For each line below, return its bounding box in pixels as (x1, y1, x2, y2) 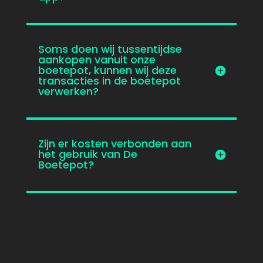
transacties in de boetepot (38, 73, 181, 88)
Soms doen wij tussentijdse (38, 42, 182, 56)
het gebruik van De (38, 147, 137, 161)
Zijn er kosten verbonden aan (38, 136, 191, 151)
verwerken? (38, 84, 99, 99)
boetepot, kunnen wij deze (38, 63, 177, 77)
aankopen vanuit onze (38, 52, 156, 67)
